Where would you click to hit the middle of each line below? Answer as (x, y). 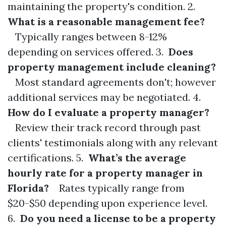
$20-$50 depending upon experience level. (107, 203)
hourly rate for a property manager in (105, 173)
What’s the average (136, 158)
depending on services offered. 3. (87, 52)
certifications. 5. (47, 158)
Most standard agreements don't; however (112, 82)
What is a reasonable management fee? (106, 21)
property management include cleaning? (112, 67)
